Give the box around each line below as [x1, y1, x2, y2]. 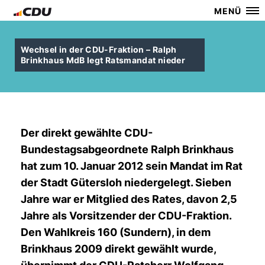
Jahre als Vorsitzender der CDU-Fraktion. [21, 209, 231, 222]
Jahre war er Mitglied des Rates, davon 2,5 [21, 193, 237, 205]
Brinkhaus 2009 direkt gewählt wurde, [21, 243, 216, 255]
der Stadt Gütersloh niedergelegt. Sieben [21, 176, 231, 189]
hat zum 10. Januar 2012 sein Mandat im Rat [21, 160, 243, 172]
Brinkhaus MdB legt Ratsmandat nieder [21, 55, 185, 65]
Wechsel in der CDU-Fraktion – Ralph [21, 44, 177, 54]
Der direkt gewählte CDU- [21, 127, 153, 139]
